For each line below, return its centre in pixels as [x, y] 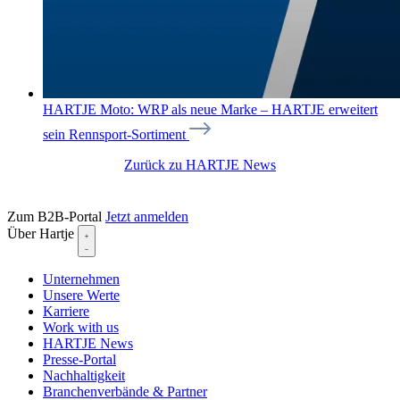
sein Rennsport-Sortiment [116, 134]
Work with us [81, 327]
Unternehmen [81, 279]
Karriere [66, 311]
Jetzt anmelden [147, 216]
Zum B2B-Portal [56, 216]
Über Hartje [42, 233]
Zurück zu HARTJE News [200, 164]
